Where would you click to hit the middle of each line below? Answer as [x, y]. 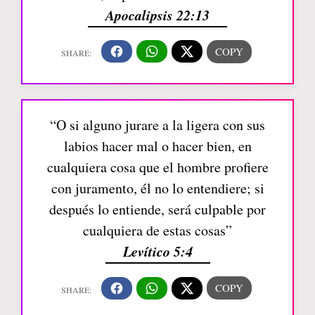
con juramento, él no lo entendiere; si [157, 188]
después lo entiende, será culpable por [157, 210]
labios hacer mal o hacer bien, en [157, 146]
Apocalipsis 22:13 [157, 14]
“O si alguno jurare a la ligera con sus [157, 125]
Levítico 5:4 [157, 251]
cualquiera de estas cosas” [157, 231]
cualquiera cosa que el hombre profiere [157, 167]
